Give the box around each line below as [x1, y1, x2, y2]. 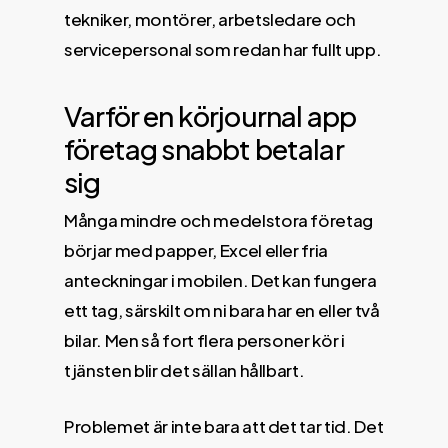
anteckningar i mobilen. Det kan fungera [64, 269, 377, 291]
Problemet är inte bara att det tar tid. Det [64, 414, 384, 437]
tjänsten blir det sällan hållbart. [64, 359, 305, 381]
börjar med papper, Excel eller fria [64, 239, 329, 261]
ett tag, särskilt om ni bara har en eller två [64, 299, 380, 321]
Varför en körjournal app [64, 98, 357, 133]
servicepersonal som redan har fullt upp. [64, 37, 382, 60]
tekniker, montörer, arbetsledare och [64, 7, 356, 30]
